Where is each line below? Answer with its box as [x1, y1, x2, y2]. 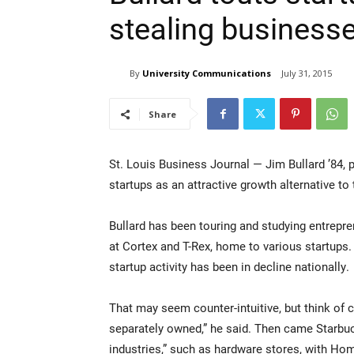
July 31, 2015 [281, 67, 332, 80]
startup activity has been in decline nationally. [109, 258, 349, 275]
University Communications [142, 66, 271, 79]
